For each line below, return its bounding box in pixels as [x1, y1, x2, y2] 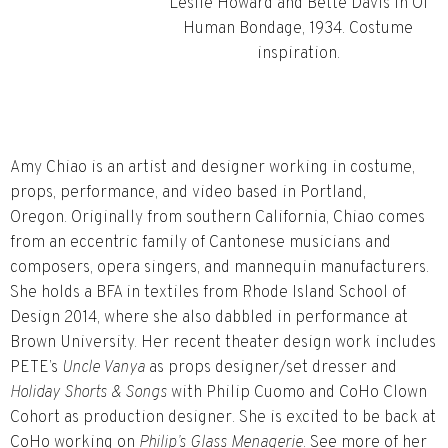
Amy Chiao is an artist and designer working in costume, [10, 157, 415, 178]
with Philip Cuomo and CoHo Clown [167, 382, 427, 403]
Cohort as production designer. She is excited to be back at [10, 407, 436, 428]
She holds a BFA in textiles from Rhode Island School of [10, 282, 406, 303]
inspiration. [256, 44, 340, 65]
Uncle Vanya [62, 357, 145, 378]
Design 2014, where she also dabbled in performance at [10, 307, 408, 328]
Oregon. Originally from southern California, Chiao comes [10, 207, 425, 228]
